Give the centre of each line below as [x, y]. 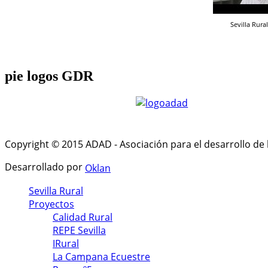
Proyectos [51, 204]
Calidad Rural [83, 217]
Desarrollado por [45, 167]
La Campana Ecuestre [101, 257]
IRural [66, 244]
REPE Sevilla [79, 231]
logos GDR [58, 76]
